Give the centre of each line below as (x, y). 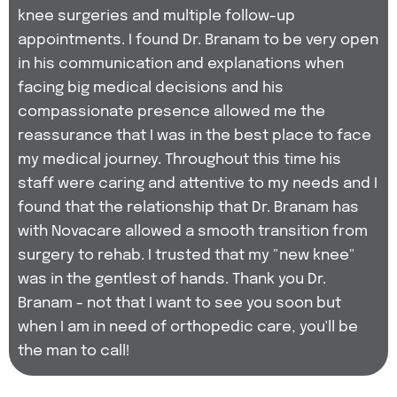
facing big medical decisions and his (151, 88)
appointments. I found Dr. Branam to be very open (198, 40)
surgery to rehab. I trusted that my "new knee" (187, 256)
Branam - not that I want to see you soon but (179, 304)
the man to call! (74, 351)
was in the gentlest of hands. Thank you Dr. (172, 280)
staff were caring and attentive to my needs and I (198, 184)
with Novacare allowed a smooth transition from (193, 232)
